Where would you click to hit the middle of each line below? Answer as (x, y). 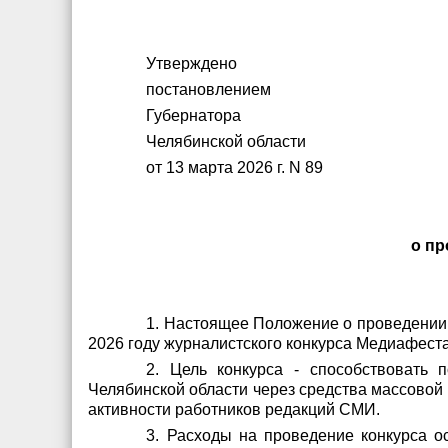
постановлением (209, 89)
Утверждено (192, 63)
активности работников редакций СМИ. (234, 409)
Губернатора (194, 115)
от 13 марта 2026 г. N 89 (235, 167)
